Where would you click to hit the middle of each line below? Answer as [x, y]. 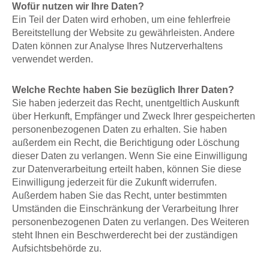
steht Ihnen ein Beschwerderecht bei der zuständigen [125, 234]
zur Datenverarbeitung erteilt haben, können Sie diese [127, 168]
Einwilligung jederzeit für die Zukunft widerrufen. [114, 182]
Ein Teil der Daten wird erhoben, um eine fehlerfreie [121, 19]
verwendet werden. [53, 59]
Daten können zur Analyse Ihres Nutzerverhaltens [117, 46]
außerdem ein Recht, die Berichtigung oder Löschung [126, 142]
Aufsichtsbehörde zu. [57, 248]
